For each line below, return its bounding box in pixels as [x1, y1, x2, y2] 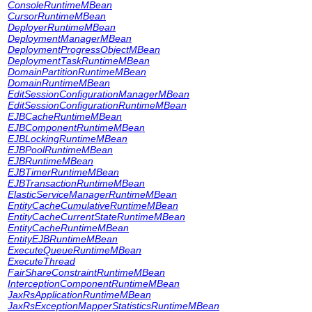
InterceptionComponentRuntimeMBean [8, 278, 180, 289]
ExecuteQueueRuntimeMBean [8, 244, 141, 256]
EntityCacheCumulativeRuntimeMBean [8, 200, 178, 211]
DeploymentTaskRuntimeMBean [8, 55, 150, 66]
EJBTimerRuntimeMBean [8, 166, 119, 178]
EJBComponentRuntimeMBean [8, 122, 145, 133]
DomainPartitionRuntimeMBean [8, 66, 146, 77]
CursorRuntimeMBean [8, 10, 106, 22]
